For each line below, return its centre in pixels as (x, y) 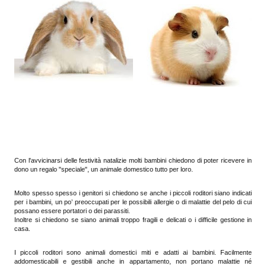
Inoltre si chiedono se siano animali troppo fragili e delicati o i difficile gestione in (133, 219)
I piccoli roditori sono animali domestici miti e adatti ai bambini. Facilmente (133, 252)
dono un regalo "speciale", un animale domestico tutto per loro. (104, 169)
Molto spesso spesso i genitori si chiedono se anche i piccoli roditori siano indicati (133, 193)
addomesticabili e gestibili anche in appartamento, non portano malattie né (133, 261)
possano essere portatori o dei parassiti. (73, 210)
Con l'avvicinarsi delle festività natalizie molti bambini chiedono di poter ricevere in (133, 160)
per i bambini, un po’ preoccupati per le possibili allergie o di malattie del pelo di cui (133, 202)
